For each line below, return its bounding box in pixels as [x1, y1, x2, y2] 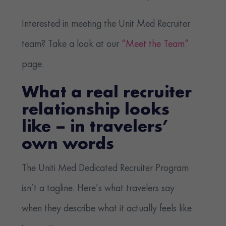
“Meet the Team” [119, 39, 189, 50]
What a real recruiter [22, 85, 192, 102]
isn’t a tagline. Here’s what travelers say [22, 184, 175, 194]
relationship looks [22, 102, 170, 120]
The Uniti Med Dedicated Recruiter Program [22, 163, 189, 174]
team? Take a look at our [22, 39, 120, 50]
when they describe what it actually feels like [22, 204, 192, 214]
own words [22, 136, 115, 154]
